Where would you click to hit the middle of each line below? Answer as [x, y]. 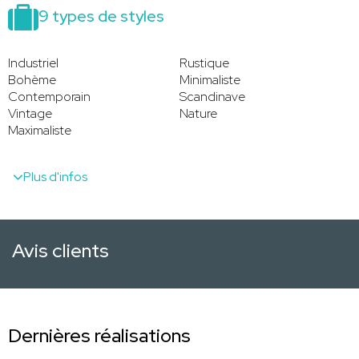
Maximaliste [40, 131]
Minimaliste [210, 80]
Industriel [33, 63]
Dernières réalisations [99, 336]
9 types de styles [101, 16]
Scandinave [212, 97]
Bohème [32, 80]
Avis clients [61, 251]
